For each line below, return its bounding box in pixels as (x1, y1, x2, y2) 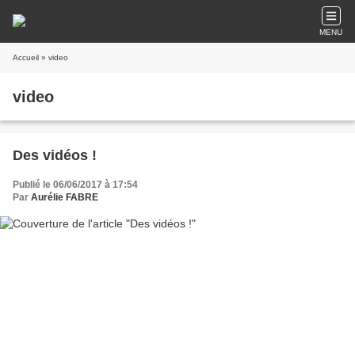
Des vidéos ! (13, 147, 97, 163)
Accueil (13, 53, 39, 62)
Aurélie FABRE (31, 192, 98, 203)
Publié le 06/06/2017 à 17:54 (13, 179, 138, 190)
